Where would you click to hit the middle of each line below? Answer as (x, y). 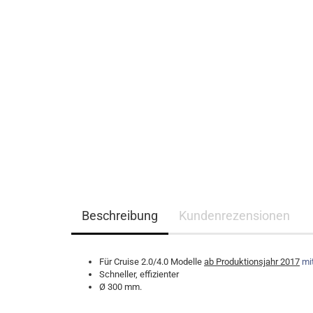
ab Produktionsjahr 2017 (252, 262)
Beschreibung (120, 216)
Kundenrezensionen (234, 216)
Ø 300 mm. (121, 287)
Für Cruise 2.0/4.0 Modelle (152, 262)
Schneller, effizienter (139, 274)
